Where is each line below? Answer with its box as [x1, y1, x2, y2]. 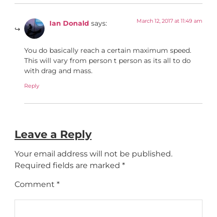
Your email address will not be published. [15, 149, 172, 158]
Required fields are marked [15, 160, 122, 170]
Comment [15, 180, 57, 189]
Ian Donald [49, 19, 89, 28]
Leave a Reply [15, 127, 92, 141]
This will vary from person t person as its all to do [24, 56, 191, 65]
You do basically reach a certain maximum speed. [24, 46, 191, 55]
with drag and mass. [24, 66, 93, 76]
